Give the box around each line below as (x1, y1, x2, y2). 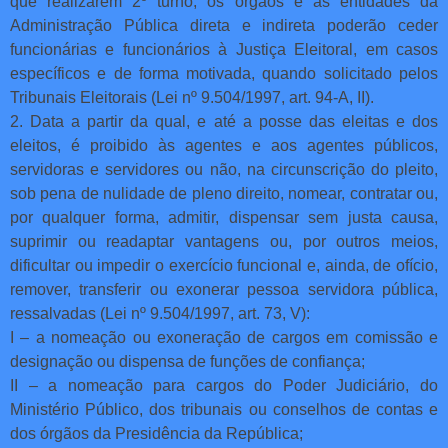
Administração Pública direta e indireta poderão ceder (10, 16, 438, 34)
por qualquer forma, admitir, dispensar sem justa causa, (10, 208, 438, 226)
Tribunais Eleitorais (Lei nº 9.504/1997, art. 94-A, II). (10, 88, 374, 106)
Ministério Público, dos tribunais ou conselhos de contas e (10, 400, 438, 418)
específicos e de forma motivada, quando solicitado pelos (10, 64, 438, 82)
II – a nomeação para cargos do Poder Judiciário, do (10, 376, 438, 394)
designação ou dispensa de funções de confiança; (10, 352, 365, 370)
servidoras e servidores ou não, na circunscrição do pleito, (10, 160, 438, 178)
